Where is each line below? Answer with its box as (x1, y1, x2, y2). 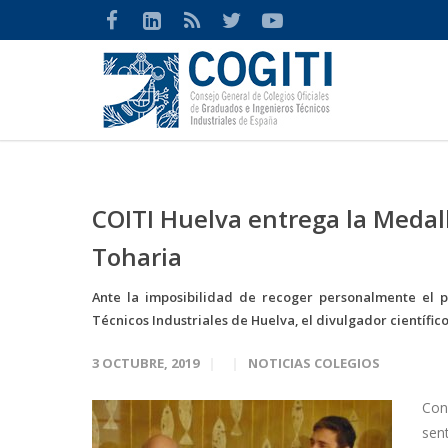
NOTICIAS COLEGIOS (248, 354, 380, 372)
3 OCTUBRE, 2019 (92, 354, 199, 372)
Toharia (92, 240, 182, 273)
